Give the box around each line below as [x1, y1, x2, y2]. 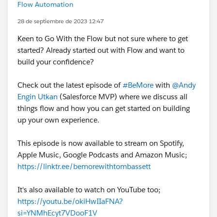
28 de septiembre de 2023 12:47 [17, 17, 104, 25]
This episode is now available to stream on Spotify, [17, 139, 184, 148]
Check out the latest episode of [17, 80, 123, 90]
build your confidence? [17, 57, 94, 66]
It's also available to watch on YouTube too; [17, 185, 160, 194]
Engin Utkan [17, 92, 58, 101]
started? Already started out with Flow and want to [17, 46, 185, 55]
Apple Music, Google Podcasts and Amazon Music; [17, 150, 187, 159]
